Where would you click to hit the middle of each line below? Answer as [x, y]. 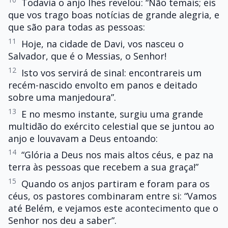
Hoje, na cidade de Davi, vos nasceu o [103, 44]
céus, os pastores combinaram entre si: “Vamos [112, 196]
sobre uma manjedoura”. [62, 97]
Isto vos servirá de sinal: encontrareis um [111, 73]
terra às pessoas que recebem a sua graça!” [103, 167]
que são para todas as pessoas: [77, 27]
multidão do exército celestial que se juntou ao [111, 126]
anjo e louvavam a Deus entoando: [83, 138]
